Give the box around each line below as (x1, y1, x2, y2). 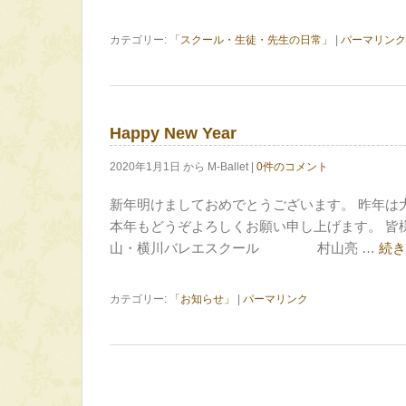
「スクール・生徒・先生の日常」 (169, 34, 333, 46)
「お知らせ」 (169, 293, 235, 305)
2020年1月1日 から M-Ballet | (110, 160, 256, 173)
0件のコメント (256, 160, 328, 173)
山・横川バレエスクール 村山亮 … (110, 240, 379, 256)
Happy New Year (110, 124, 237, 142)
